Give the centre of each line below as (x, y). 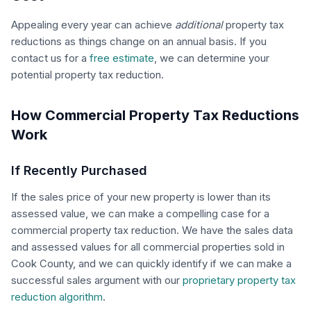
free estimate (122, 58)
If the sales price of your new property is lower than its (141, 197)
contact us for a (50, 58)
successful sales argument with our (97, 280)
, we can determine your (212, 58)
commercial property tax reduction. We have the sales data (152, 230)
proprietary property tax (239, 280)
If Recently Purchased (79, 171)
